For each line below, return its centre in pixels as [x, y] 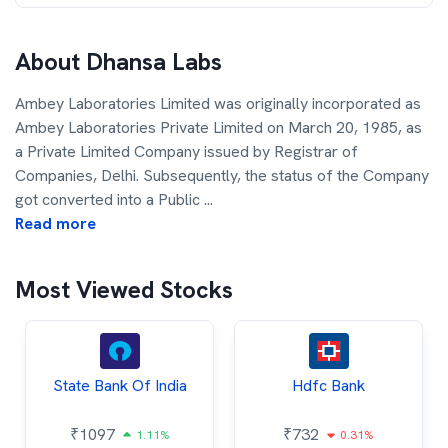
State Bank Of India [119, 385]
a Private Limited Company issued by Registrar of [186, 151]
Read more [55, 223]
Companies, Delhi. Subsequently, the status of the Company [222, 175]
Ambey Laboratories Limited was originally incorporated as [218, 103]
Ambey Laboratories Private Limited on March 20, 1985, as [218, 127]
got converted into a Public [109, 199]
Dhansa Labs [154, 61]
